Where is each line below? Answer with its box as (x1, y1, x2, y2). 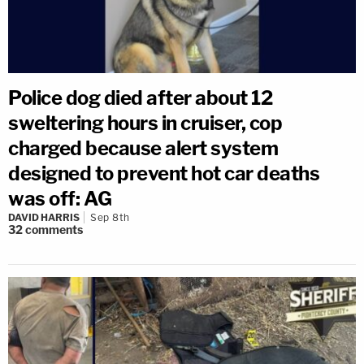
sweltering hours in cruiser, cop (8, 110, 282, 135)
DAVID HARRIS (8, 210, 80, 223)
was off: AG (8, 186, 112, 210)
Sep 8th (90, 210, 130, 223)
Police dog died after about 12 (8, 85, 272, 110)
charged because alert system (8, 136, 278, 160)
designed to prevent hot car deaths (8, 161, 319, 185)
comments (25, 222, 83, 236)
